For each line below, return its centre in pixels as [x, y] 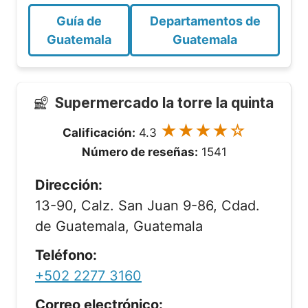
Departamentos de [205, 21]
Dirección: [69, 185]
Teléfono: [66, 255]
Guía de [79, 21]
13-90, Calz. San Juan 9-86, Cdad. [147, 206]
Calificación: [99, 133]
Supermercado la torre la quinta [164, 103]
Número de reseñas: [140, 152]
